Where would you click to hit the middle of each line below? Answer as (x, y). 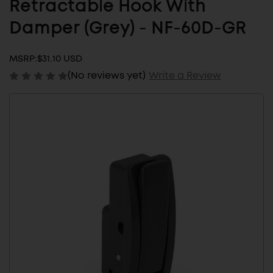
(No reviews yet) (107, 75)
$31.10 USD (60, 59)
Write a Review (185, 75)
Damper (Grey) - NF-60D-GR (128, 29)
